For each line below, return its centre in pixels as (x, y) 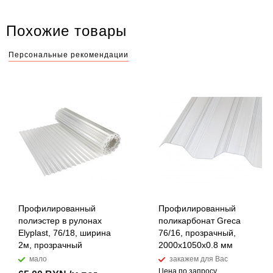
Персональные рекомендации (69, 55)
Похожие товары (66, 31)
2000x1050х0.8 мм (196, 245)
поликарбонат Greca (200, 221)
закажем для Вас (199, 259)
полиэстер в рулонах (60, 221)
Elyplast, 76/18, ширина (65, 233)
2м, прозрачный (50, 245)
